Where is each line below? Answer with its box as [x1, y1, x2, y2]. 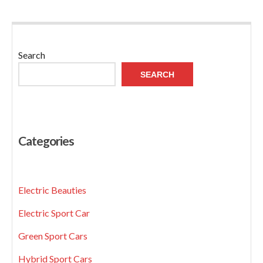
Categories [18, 133, 74, 149]
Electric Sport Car [18, 207, 90, 219]
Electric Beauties [18, 184, 86, 196]
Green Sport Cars [18, 230, 87, 242]
